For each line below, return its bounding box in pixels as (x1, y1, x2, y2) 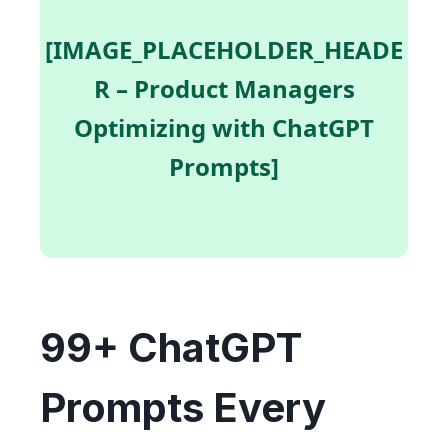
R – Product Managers (93, 71, 355, 105)
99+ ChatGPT (40, 322, 302, 372)
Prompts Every (40, 382, 326, 432)
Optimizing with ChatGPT (74, 110, 374, 144)
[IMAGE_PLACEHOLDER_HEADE (45, 32, 403, 66)
